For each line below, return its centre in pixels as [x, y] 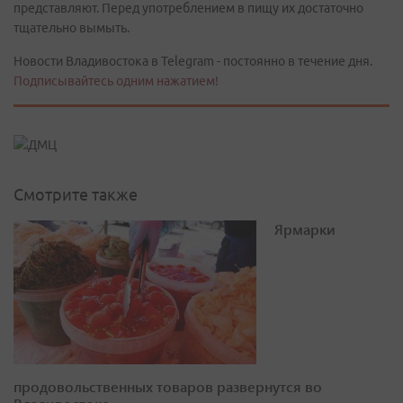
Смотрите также [76, 195]
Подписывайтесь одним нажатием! [116, 81]
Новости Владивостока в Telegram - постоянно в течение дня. [193, 61]
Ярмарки [305, 229]
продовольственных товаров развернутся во [168, 387]
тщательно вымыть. [72, 28]
